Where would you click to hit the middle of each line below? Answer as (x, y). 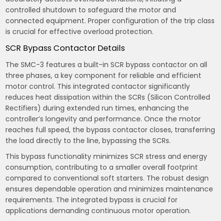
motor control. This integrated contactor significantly (98, 86)
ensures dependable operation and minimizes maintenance (110, 189)
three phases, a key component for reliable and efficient (104, 75)
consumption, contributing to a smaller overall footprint (102, 167)
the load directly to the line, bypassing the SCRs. (88, 140)
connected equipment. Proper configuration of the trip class (110, 20)
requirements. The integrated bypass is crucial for (92, 200)
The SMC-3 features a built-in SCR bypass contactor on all (107, 64)
